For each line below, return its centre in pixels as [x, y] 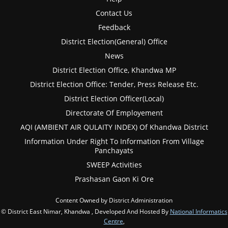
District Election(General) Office [114, 42]
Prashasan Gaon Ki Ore [114, 179]
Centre [113, 221]
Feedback [114, 27]
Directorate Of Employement [114, 113]
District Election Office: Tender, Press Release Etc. [114, 84]
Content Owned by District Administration [114, 200]
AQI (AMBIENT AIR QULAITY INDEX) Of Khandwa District [114, 127]
